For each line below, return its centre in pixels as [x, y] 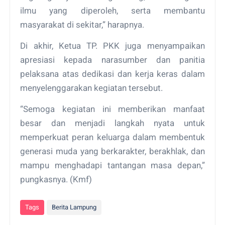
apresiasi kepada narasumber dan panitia [113, 60]
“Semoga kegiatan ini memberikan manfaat [113, 109]
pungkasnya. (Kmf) [56, 179]
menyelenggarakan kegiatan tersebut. [92, 88]
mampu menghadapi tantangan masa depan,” [113, 165]
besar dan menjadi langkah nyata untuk [113, 123]
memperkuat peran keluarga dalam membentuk [113, 137]
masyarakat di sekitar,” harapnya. [82, 24]
